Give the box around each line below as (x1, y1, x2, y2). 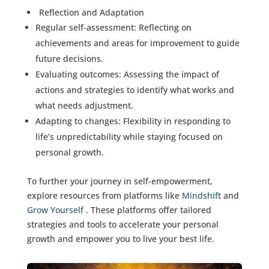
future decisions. (35, 53, 103, 65)
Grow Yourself (26, 204, 86, 216)
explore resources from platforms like (26, 190, 182, 202)
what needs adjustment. (35, 100, 133, 112)
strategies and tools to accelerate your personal (26, 219, 219, 231)
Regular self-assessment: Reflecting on (35, 22, 192, 34)
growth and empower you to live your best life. (26, 233, 214, 245)
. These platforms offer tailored (85, 204, 211, 216)
